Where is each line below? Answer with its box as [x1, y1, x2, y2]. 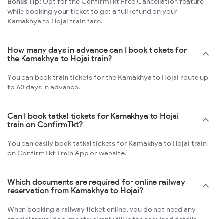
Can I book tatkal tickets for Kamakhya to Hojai [7, 111, 179, 121]
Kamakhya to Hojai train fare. [7, 17, 103, 26]
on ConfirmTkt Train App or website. [7, 149, 127, 158]
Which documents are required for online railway [7, 177, 185, 187]
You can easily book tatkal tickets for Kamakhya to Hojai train [7, 139, 207, 148]
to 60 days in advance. [7, 83, 80, 92]
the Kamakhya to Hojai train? [7, 53, 112, 64]
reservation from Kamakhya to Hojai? [7, 185, 144, 196]
